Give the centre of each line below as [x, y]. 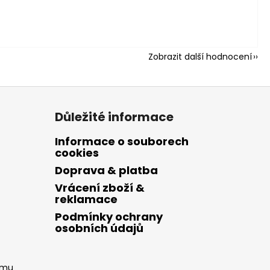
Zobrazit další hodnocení [200, 56]
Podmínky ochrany [108, 216]
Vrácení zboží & [99, 187]
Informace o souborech [121, 141]
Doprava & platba [106, 170]
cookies [77, 152]
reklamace [86, 199]
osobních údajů [99, 228]
